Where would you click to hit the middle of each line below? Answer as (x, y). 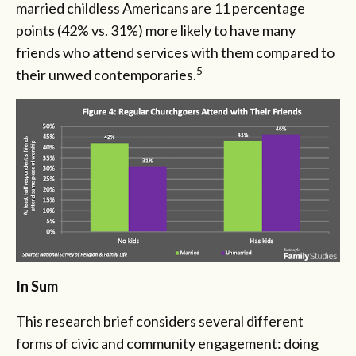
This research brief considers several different (160, 321)
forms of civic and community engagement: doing (167, 344)
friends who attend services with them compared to (175, 52)
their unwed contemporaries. (106, 74)
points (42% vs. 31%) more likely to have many (156, 30)
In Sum (37, 286)
